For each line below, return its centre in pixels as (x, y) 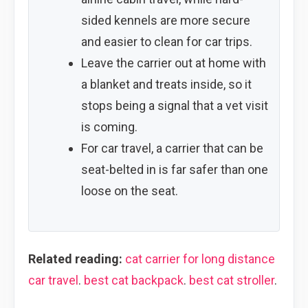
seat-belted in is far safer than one (174, 169)
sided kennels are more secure (165, 20)
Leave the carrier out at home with (173, 63)
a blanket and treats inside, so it (166, 84)
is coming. (109, 126)
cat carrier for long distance (200, 258)
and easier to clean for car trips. (166, 41)
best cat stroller (232, 280)
